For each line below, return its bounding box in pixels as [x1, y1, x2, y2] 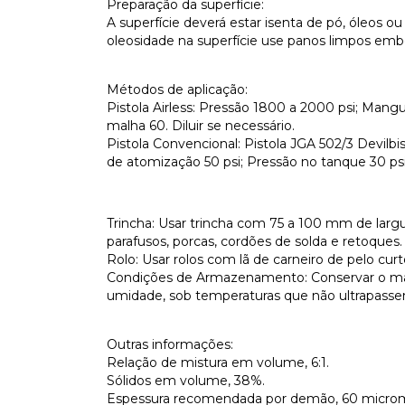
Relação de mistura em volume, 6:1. [107, 354, 329, 371]
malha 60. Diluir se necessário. [107, 118, 295, 134]
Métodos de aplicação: [107, 81, 248, 98]
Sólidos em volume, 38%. [107, 372, 265, 389]
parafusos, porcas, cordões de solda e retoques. [107, 233, 402, 250]
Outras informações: [107, 336, 233, 353]
